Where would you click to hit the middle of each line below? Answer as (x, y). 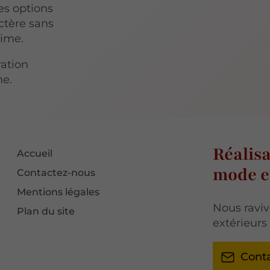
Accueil (35, 154)
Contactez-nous (56, 173)
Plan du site (46, 212)
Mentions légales (58, 192)
